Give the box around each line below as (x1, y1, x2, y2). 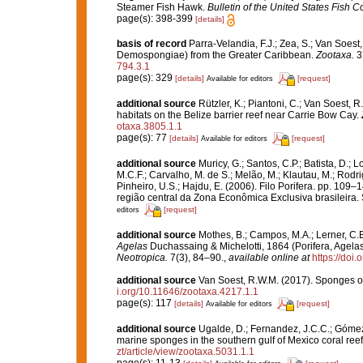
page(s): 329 (116, 72, 175, 84)
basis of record (116, 37, 186, 49)
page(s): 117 (116, 297, 174, 310)
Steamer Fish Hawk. (116, 2, 207, 14)
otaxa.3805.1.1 (116, 120, 182, 132)
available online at (228, 251, 310, 263)
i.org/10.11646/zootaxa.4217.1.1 (116, 285, 258, 297)
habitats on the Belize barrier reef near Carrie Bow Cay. (116, 109, 361, 121)
